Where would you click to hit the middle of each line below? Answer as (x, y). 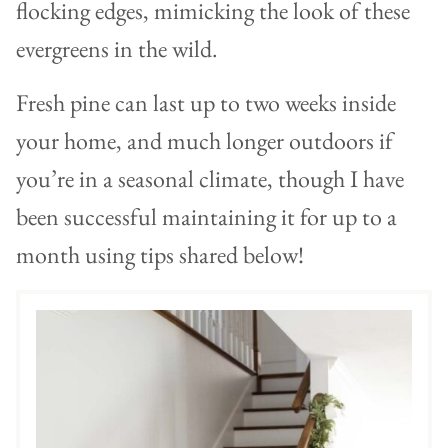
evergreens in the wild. (117, 49)
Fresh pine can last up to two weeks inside (206, 103)
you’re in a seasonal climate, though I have (210, 179)
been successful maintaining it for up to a (206, 217)
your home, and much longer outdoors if (204, 141)
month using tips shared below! (160, 255)
